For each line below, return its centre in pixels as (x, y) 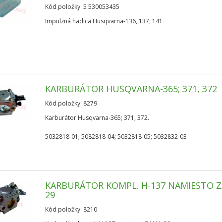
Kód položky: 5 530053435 (83, 7)
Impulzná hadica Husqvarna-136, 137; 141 (104, 21)
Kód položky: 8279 (71, 103)
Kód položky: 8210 (71, 209)
